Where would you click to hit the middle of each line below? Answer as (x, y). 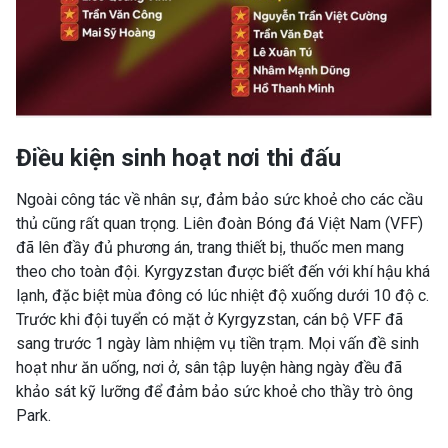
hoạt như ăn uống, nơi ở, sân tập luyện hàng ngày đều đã (209, 367)
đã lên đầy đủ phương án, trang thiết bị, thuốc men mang (210, 247)
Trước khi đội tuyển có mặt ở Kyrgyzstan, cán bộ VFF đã (209, 319)
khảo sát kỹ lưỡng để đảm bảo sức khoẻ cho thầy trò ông (214, 391)
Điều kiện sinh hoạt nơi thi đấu (178, 157)
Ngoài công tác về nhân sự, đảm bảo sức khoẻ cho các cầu (219, 199)
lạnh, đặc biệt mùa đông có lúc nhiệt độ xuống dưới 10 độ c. (222, 295)
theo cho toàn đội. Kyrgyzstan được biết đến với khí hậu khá (223, 271)
